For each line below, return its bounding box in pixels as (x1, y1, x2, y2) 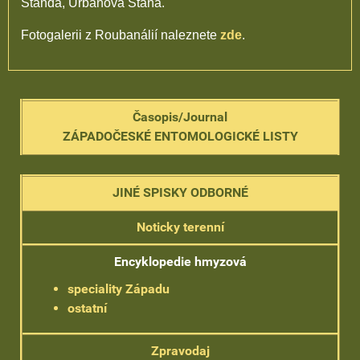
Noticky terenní (136, 219, 224, 235)
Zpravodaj (150, 343, 210, 358)
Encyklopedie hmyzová (113, 254, 247, 269)
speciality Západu (67, 281, 170, 297)
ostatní (67, 301, 107, 316)
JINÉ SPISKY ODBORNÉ (112, 185, 248, 200)
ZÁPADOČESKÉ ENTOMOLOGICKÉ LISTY (62, 129, 298, 144)
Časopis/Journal (133, 109, 227, 125)
